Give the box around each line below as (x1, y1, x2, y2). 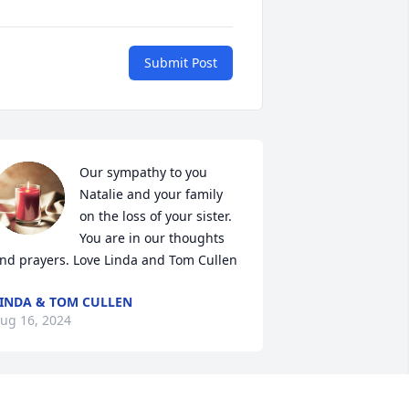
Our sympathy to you (79, 163, 207, 182)
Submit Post (144, 54, 217, 72)
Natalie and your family (79, 185, 223, 204)
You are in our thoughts (79, 229, 225, 247)
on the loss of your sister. (79, 207, 232, 225)
